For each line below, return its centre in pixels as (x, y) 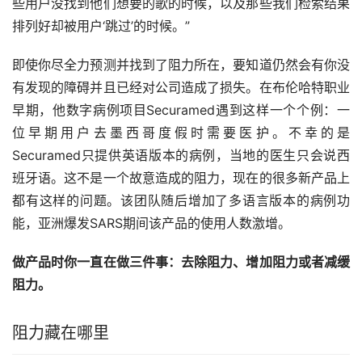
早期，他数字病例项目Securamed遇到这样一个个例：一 (181, 110)
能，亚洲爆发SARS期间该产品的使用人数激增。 (152, 223)
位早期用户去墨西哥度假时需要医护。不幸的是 (181, 133)
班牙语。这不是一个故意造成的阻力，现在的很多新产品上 (181, 178)
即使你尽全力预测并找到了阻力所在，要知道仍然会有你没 (181, 65)
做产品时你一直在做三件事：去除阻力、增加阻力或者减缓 (181, 262)
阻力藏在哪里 (61, 333)
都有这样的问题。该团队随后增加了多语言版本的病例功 (181, 201)
